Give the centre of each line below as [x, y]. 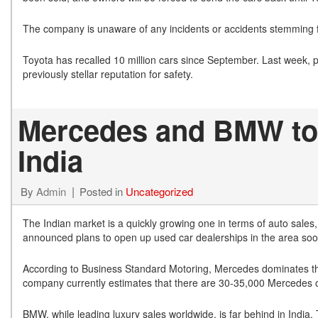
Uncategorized [159, 191]
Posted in [103, 191]
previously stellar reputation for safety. [108, 74]
